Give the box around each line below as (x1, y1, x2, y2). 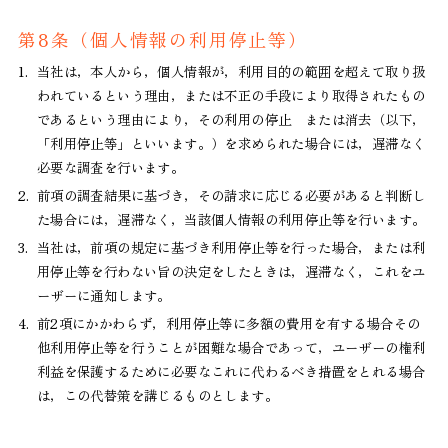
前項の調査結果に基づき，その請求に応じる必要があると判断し (36, 184, 426, 205)
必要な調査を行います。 (36, 156, 185, 177)
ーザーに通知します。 (36, 284, 171, 305)
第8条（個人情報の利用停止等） (17, 26, 308, 53)
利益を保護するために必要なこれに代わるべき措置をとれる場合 (36, 360, 426, 381)
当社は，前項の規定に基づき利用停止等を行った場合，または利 (36, 236, 426, 257)
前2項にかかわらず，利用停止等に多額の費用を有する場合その (36, 312, 421, 333)
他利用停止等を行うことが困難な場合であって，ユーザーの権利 (36, 336, 426, 357)
